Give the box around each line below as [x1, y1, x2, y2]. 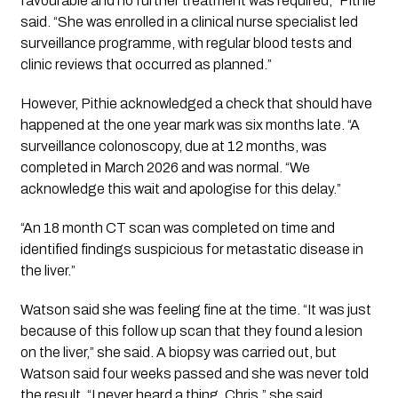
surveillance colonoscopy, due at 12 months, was [20, 138, 327, 154]
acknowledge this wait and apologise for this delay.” [20, 180, 341, 196]
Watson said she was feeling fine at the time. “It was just [20, 301, 371, 317]
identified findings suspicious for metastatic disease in [20, 241, 363, 257]
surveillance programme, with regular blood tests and [20, 35, 352, 51]
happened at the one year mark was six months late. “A [20, 116, 360, 132]
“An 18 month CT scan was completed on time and [20, 219, 335, 235]
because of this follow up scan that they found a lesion [20, 322, 362, 338]
